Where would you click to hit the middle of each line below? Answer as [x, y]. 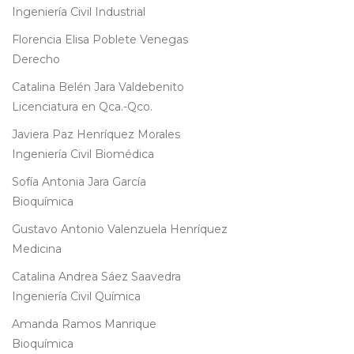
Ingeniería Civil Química [76, 297]
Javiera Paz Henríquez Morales [96, 135]
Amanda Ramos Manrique [84, 324]
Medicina [37, 249]
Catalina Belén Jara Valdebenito [98, 87]
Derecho [36, 60]
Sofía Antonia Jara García [79, 182]
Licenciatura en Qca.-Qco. [82, 107]
